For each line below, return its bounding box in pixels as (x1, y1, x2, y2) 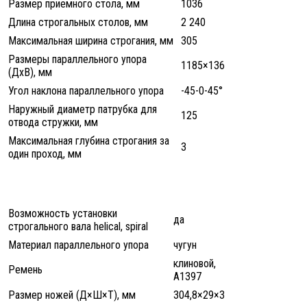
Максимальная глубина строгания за (8, 134, 169, 148)
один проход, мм (8, 147, 82, 161)
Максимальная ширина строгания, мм (8, 34, 173, 48)
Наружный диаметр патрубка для (8, 103, 157, 116)
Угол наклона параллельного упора (8, 84, 164, 98)
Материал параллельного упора (8, 238, 149, 252)
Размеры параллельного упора (8, 53, 147, 66)
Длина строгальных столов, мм (8, 16, 148, 29)
